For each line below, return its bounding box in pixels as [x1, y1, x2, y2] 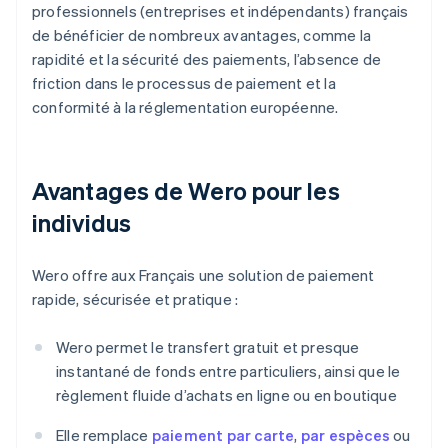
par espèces [300, 425, 391, 446]
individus [32, 207, 131, 239]
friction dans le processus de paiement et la [32, 73, 336, 94]
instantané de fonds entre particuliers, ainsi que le [56, 361, 401, 382]
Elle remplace [56, 425, 152, 446]
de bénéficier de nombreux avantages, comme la [32, 25, 372, 46]
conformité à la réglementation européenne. [32, 97, 339, 118]
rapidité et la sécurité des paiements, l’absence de [32, 49, 382, 70]
